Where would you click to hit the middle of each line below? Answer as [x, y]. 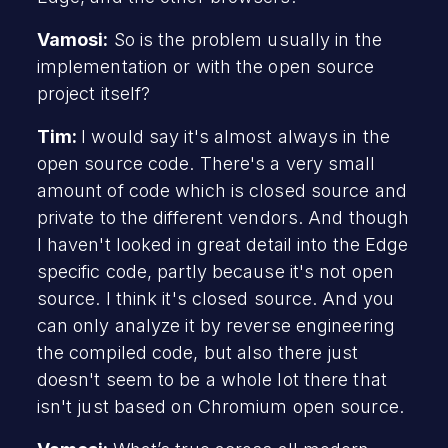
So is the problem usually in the [245, 39]
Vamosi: [72, 39]
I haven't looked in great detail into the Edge [222, 244]
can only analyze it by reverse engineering [215, 325]
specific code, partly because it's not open [215, 271]
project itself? [93, 93]
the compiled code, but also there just [197, 352]
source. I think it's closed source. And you [215, 298]
